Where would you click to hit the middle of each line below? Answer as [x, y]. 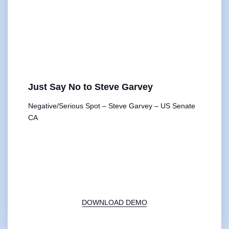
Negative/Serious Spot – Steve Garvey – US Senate [112, 106]
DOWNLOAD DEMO [114, 203]
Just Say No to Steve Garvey [90, 87]
